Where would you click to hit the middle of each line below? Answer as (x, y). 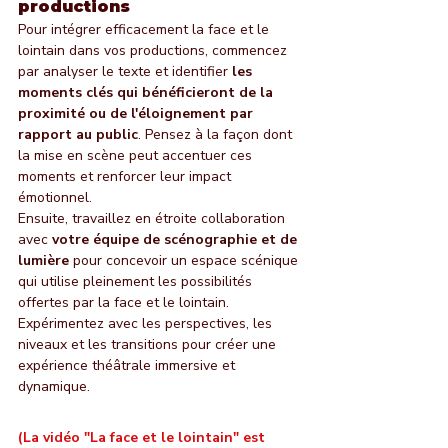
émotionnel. (55, 198)
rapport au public (78, 135)
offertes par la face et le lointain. (125, 303)
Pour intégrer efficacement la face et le (145, 30)
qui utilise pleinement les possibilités (137, 282)
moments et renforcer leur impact (126, 177)
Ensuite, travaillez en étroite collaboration (153, 219)
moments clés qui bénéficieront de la (147, 93)
